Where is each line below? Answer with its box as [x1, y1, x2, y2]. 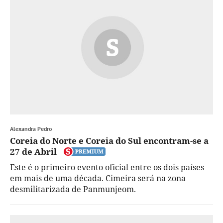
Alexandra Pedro [10, 124, 52, 132]
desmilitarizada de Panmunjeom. [10, 183, 136, 195]
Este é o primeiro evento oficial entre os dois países [10, 161, 204, 173]
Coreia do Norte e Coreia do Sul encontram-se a [10, 134, 209, 146]
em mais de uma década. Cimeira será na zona [10, 172, 186, 184]
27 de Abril [10, 145, 57, 157]
